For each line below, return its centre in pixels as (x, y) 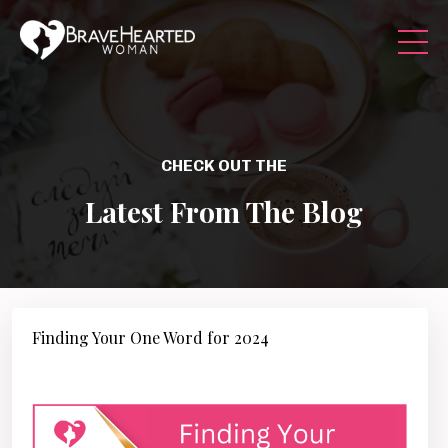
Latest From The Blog (224, 212)
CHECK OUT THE (224, 166)
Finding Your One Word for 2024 (150, 338)
